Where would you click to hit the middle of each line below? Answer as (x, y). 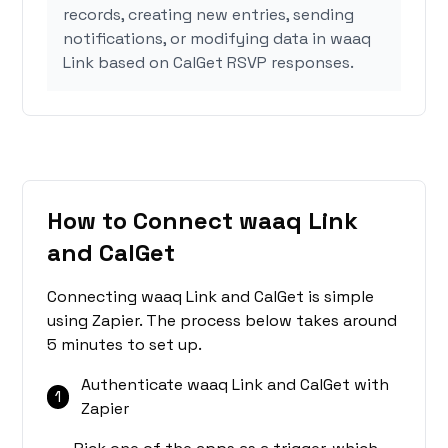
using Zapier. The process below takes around (222, 321)
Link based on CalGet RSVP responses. (209, 63)
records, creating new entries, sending (209, 15)
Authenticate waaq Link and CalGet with (234, 385)
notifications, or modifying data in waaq (217, 39)
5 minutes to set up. (125, 345)
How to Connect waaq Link (203, 221)
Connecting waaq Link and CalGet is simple (211, 297)
